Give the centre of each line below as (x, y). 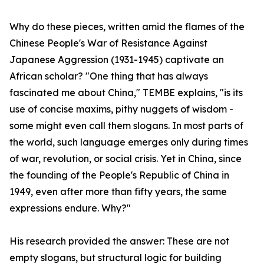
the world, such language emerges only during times (129, 142)
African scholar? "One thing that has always (109, 76)
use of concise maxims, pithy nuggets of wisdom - (121, 109)
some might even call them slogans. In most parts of (126, 126)
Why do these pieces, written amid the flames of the (127, 27)
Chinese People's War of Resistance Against (108, 43)
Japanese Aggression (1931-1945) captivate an (117, 60)
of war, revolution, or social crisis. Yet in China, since (126, 159)
